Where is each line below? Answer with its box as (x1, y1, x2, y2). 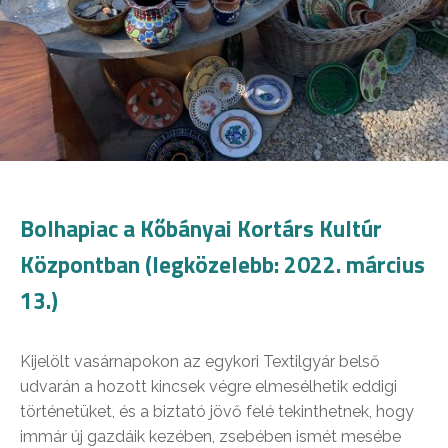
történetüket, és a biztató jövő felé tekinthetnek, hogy (20, 401, 414, 421)
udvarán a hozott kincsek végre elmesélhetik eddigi (20, 376, 397, 396)
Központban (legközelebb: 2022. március (20, 246, 425, 282)
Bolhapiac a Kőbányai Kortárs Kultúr (20, 210, 382, 246)
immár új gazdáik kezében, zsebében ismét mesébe (20, 426, 401, 446)
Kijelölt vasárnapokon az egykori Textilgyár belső (20, 351, 380, 371)
